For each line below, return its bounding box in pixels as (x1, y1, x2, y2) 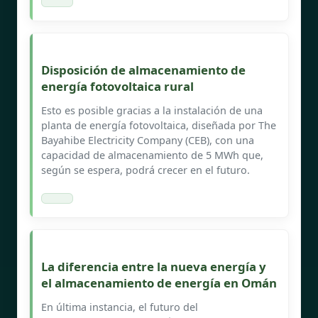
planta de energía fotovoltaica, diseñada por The (41, 118, 276, 132)
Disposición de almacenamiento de (41, 61, 246, 78)
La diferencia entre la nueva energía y (41, 258, 266, 275)
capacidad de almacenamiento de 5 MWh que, (41, 148, 263, 162)
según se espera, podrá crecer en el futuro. (41, 163, 250, 177)
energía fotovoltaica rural (41, 77, 194, 94)
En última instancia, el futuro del (41, 300, 198, 314)
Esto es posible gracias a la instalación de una (41, 103, 263, 117)
